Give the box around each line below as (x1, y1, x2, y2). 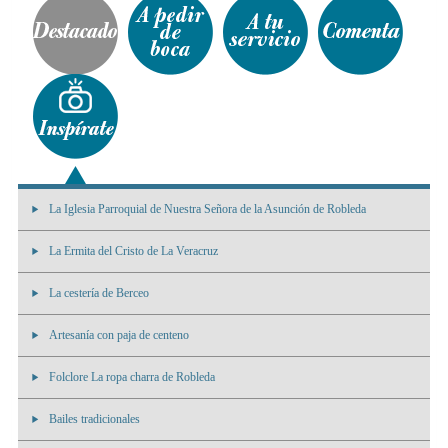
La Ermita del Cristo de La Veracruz (49, 244, 218, 259)
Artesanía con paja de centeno (49, 328, 189, 343)
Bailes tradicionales (49, 412, 140, 427)
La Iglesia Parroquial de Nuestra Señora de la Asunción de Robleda (49, 202, 366, 217)
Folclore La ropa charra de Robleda (49, 370, 215, 385)
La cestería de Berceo (49, 286, 149, 301)
